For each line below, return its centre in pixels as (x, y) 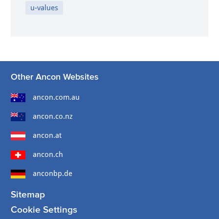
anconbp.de (53, 173)
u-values (44, 8)
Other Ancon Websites (55, 77)
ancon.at (47, 135)
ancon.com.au (56, 97)
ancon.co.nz (53, 116)
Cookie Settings (44, 209)
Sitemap (28, 194)
